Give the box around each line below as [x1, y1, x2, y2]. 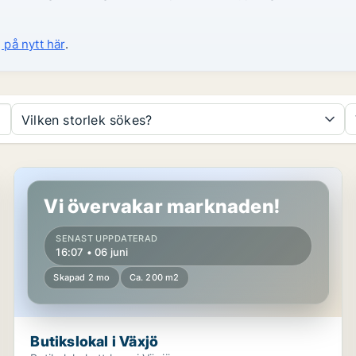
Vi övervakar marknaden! [44, 195, 280, 218]
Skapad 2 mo [53, 272, 110, 283]
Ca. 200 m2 [129, 272, 180, 283]
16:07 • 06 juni [56, 246, 129, 258]
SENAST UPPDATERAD [56, 233, 158, 244]
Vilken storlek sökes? [21, 112, 153, 128]
